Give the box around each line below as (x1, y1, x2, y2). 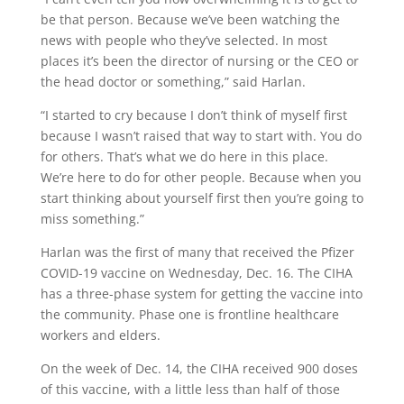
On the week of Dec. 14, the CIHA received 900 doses (40, 359, 358, 377)
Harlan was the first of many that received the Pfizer (40, 243, 354, 261)
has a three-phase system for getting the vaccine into (40, 284, 363, 302)
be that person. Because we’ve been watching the (40, 10, 340, 28)
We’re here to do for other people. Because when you (40, 168, 362, 186)
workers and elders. (40, 326, 161, 344)
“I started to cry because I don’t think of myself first (40, 106, 347, 124)
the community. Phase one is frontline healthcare (40, 305, 339, 323)
